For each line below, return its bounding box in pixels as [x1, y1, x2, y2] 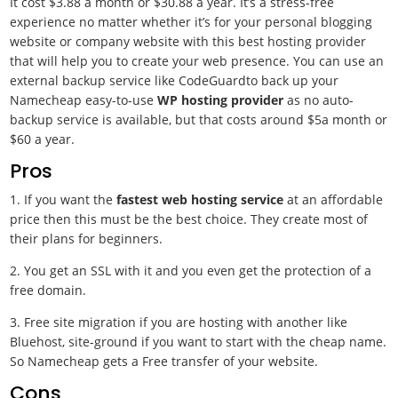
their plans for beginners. [10, 230, 163, 247]
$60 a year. [10, 131, 76, 147]
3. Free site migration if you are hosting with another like [10, 314, 348, 330]
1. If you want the [10, 191, 117, 208]
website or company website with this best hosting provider [10, 33, 367, 50]
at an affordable [287, 191, 384, 208]
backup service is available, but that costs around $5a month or [10, 111, 388, 128]
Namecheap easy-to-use [10, 92, 158, 108]
